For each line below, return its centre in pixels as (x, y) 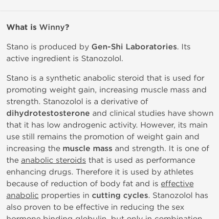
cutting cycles (120, 196)
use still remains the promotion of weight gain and (103, 137)
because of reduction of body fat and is (84, 184)
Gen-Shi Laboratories (134, 47)
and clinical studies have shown (152, 113)
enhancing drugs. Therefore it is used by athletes (100, 172)
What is (23, 27)
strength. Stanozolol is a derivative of (77, 101)
